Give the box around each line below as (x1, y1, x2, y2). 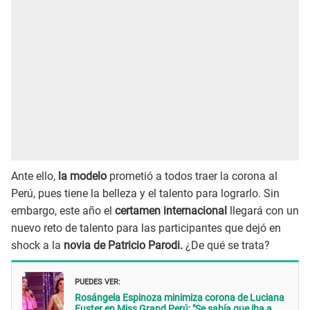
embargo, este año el (11, 203, 115, 217)
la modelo (58, 169, 109, 183)
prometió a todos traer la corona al (109, 169, 277, 183)
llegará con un (230, 203, 299, 217)
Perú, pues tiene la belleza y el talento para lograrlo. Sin (11, 186, 280, 200)
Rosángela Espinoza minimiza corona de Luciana (75, 292, 284, 304)
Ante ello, (11, 169, 58, 183)
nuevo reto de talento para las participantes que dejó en (11, 221, 281, 235)
